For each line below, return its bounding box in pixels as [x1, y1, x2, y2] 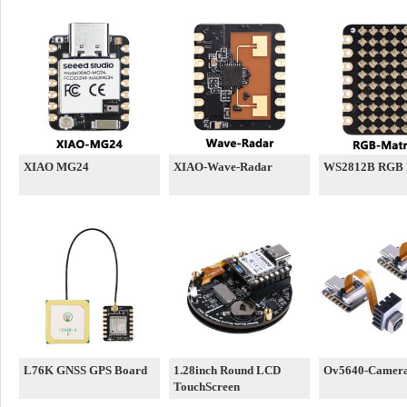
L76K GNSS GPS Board [24, 363, 147, 377]
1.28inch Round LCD [174, 363, 281, 377]
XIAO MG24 [24, 160, 89, 174]
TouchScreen [174, 380, 240, 393]
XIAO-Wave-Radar [174, 160, 273, 174]
